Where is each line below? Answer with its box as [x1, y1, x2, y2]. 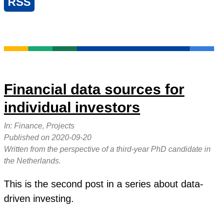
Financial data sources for [4, 81, 184, 97]
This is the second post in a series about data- [4, 178, 203, 189]
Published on [4, 133, 52, 142]
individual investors [4, 99, 140, 115]
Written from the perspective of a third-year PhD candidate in [4, 145, 211, 153]
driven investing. [4, 193, 74, 204]
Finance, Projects [14, 121, 74, 130]
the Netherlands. [4, 156, 61, 165]
